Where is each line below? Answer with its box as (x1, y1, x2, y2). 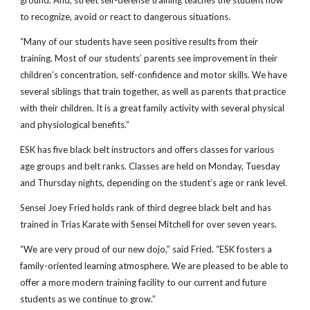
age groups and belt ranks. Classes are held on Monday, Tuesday (20, 161, 281, 172)
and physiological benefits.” (20, 119, 130, 130)
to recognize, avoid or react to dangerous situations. (20, 11, 231, 22)
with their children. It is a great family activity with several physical (20, 102, 285, 113)
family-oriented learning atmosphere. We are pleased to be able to (20, 260, 289, 271)
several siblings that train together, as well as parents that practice (20, 86, 286, 97)
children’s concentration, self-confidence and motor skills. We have (20, 69, 288, 80)
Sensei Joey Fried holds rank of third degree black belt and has (20, 202, 272, 213)
